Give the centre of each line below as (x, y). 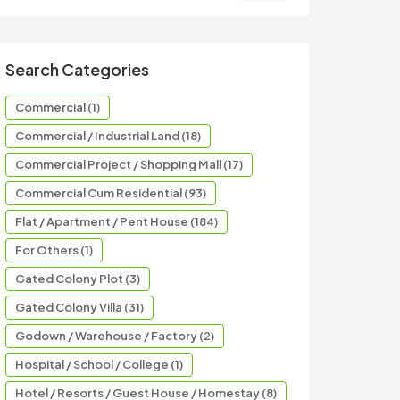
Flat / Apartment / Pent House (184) (117, 221)
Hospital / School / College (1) (99, 364)
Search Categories (77, 69)
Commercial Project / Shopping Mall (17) (129, 164)
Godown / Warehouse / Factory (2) (115, 336)
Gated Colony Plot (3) (78, 279)
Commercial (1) (58, 107)
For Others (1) (54, 250)
